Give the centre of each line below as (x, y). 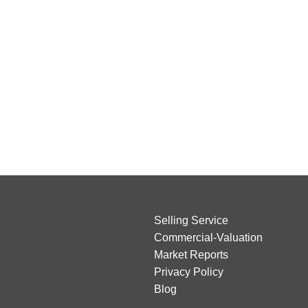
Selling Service (191, 221)
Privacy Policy (188, 272)
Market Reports (191, 255)
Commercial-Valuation (208, 238)
